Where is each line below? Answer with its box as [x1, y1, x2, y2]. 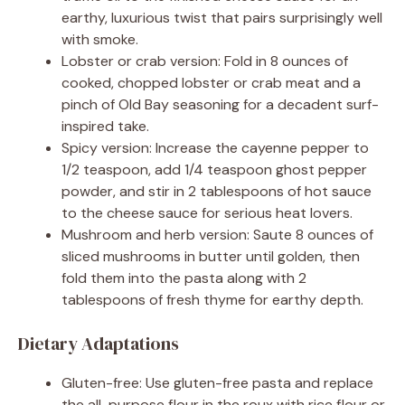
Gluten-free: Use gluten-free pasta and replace [61, 373, 373, 393]
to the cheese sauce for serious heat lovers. [61, 203, 353, 223]
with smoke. [61, 30, 138, 50]
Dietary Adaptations [18, 331, 179, 357]
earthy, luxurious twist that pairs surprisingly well [61, 8, 382, 28]
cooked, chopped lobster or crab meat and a [61, 73, 361, 93]
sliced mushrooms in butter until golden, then [61, 247, 360, 267]
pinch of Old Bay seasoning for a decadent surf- [61, 95, 379, 115]
